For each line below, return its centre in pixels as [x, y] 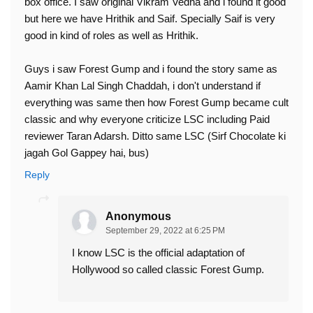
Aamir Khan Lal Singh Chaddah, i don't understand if [143, 86]
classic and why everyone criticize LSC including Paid [147, 119]
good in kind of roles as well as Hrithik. [111, 36]
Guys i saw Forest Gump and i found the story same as [151, 69]
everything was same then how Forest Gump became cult [156, 103]
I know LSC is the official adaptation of [158, 253]
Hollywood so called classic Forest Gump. [168, 270]
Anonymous [138, 217]
